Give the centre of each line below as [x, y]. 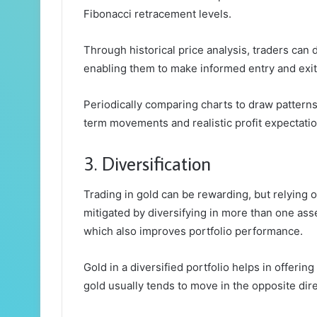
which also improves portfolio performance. [195, 231]
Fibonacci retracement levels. [159, 13]
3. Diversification [147, 163]
